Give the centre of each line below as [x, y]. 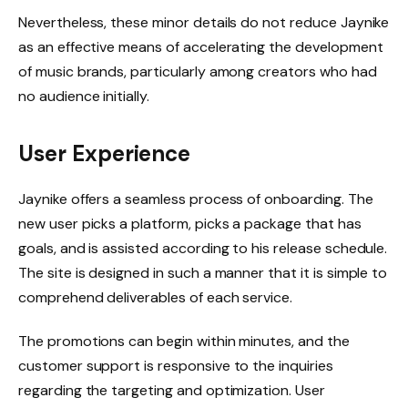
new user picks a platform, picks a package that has [190, 224]
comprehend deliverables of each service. [156, 298]
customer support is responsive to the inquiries [176, 366]
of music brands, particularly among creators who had [198, 72]
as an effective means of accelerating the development [201, 47]
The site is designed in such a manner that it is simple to [203, 273]
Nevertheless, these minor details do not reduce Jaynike [204, 23]
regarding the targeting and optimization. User [172, 391]
